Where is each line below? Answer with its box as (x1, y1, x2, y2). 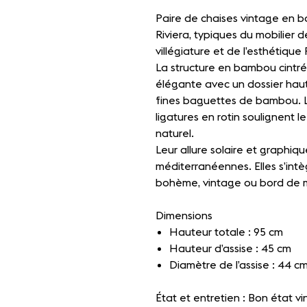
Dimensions (156, 208, 212, 222)
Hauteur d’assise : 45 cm (169, 241, 291, 255)
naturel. (156, 126, 194, 140)
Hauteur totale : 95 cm (169, 225, 283, 238)
